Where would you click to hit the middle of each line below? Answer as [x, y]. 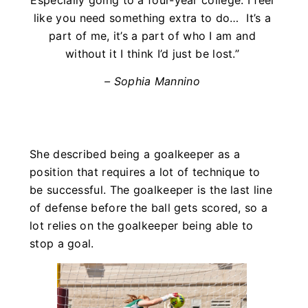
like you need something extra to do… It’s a [152, 18]
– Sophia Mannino [152, 81]
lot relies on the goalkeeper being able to [142, 226]
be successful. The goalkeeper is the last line [151, 190]
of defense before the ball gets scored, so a [149, 208]
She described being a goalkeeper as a [135, 154]
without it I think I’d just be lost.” [152, 53]
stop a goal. [64, 244]
